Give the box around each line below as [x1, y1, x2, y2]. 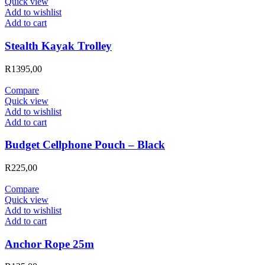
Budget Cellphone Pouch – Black [5, 138, 165, 151]
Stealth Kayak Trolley [5, 39, 112, 52]
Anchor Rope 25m [5, 237, 94, 250]
